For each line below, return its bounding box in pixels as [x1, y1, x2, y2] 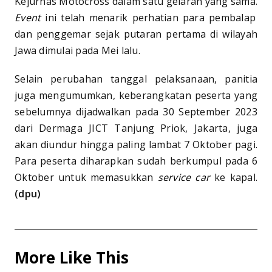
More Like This [15, 246, 129, 268]
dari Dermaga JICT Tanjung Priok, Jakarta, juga [15, 121, 257, 135]
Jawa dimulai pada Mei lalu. [15, 43, 140, 57]
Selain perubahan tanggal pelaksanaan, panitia [15, 72, 257, 86]
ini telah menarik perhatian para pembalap [45, 10, 256, 24]
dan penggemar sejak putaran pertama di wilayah [15, 27, 257, 41]
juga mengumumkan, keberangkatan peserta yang [15, 88, 257, 102]
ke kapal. [214, 170, 257, 184]
